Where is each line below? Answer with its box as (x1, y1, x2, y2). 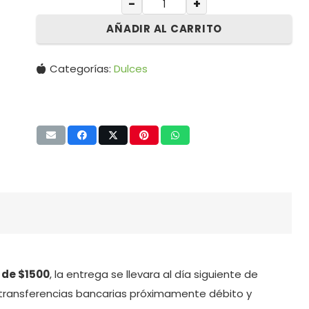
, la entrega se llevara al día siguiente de (50, 267, 258, 282)
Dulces (114, 61, 148, 76)
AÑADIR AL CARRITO (106, 21, 223, 36)
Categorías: (50, 61, 114, 76)
